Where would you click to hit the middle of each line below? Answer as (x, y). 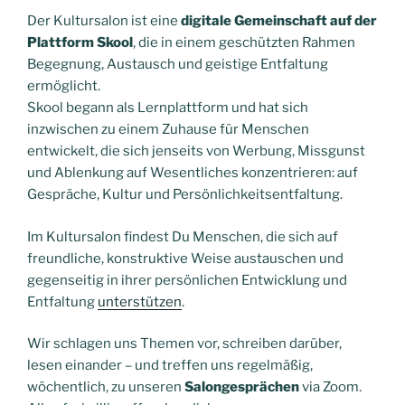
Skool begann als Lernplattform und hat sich (168, 108)
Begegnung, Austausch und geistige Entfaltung (178, 65)
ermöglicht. (64, 86)
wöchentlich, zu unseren (106, 387)
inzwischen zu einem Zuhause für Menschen (168, 130)
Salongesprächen (242, 387)
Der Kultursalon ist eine (104, 21)
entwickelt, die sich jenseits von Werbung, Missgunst (196, 151)
